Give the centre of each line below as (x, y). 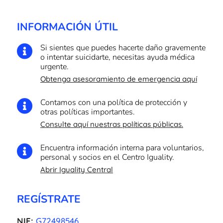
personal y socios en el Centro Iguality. (107, 158)
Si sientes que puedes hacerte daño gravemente (123, 48)
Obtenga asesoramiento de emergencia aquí (118, 79)
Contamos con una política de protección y (113, 103)
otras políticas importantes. (87, 112)
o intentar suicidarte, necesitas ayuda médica (117, 57)
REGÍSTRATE (49, 199)
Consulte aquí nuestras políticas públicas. (111, 124)
